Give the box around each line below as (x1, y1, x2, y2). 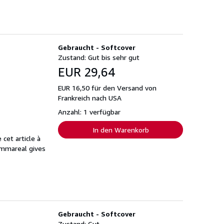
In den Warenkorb (92, 125, 149, 134)
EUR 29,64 (58, 64, 115, 79)
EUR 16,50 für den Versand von (58, 83, 156, 92)
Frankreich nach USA (58, 93, 121, 102)
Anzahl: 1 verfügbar (58, 107, 120, 116)
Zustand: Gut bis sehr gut (58, 52, 139, 61)
